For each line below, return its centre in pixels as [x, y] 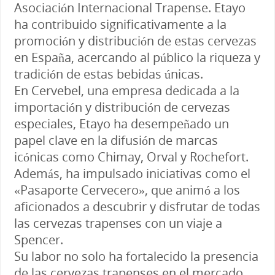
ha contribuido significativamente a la [120, 24]
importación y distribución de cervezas [122, 107]
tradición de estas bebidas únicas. [108, 74]
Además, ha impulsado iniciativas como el [132, 173]
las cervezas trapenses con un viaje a [118, 223]
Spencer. [38, 239]
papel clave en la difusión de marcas [116, 140]
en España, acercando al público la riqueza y [137, 57]
